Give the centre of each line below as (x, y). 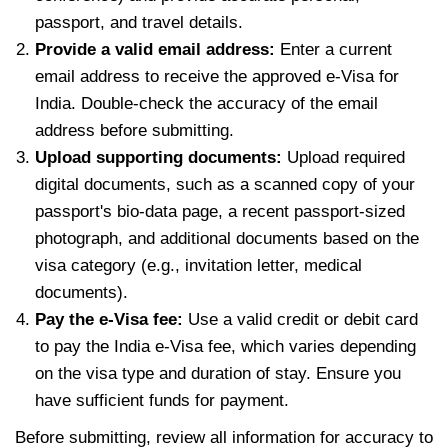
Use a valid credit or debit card (300, 319)
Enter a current (336, 49)
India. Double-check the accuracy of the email (206, 103)
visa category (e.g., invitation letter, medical (198, 265)
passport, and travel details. (139, 22)
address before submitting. (134, 130)
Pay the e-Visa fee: (109, 319)
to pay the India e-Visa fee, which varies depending (225, 346)
